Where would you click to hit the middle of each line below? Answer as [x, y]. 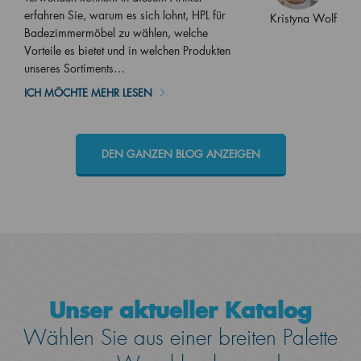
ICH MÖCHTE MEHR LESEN [88, 92]
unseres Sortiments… [75, 68]
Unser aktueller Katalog [180, 310]
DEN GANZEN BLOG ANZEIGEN [180, 153]
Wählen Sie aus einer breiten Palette [180, 338]
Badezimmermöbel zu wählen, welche [116, 32]
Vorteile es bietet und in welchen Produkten [127, 50]
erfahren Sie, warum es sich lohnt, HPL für [125, 15]
